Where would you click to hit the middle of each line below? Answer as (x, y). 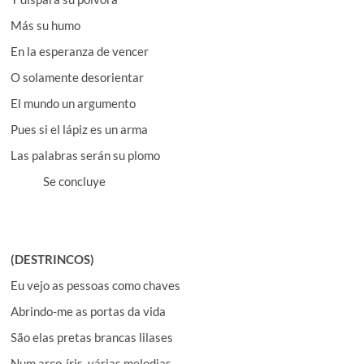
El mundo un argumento (74, 103)
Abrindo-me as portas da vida (89, 311)
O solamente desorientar (78, 77)
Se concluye (75, 181)
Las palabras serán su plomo (86, 155)
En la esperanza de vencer (80, 51)
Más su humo (46, 25)
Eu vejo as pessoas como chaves (96, 285)
